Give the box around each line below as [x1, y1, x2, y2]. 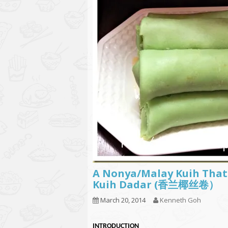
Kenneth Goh [160, 195, 201, 205]
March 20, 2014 [99, 195, 146, 205]
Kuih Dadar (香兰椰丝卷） [93, 178, 219, 191]
